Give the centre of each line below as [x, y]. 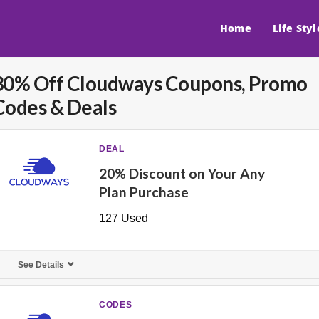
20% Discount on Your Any [182, 173]
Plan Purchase [144, 192]
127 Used [124, 218]
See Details [41, 265]
